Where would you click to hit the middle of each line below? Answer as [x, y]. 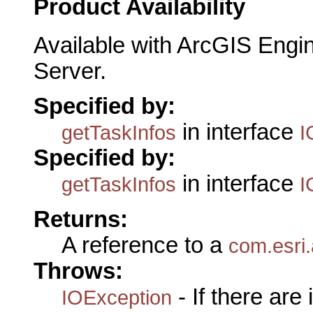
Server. [70, 71]
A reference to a [145, 245]
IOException [117, 297]
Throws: [78, 271]
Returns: [81, 219]
